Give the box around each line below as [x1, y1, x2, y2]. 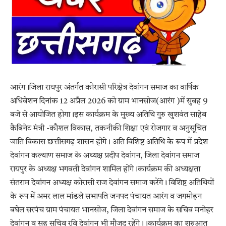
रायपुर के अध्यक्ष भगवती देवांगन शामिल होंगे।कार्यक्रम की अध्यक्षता [10, 165, 200, 174]
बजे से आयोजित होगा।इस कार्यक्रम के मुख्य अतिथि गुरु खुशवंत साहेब [10, 111, 206, 120]
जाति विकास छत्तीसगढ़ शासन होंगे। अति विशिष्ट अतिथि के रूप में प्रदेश [10, 138, 208, 147]
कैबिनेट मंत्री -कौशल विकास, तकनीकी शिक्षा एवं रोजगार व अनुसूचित [10, 125, 206, 133]
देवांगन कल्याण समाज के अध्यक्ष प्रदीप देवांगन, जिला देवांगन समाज [10, 152, 199, 160]
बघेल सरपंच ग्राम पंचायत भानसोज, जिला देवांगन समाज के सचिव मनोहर [10, 206, 213, 215]
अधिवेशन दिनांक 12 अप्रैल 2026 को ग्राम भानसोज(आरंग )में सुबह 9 [10, 97, 208, 106]
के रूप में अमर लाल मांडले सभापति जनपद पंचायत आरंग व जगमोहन [10, 193, 202, 201]
